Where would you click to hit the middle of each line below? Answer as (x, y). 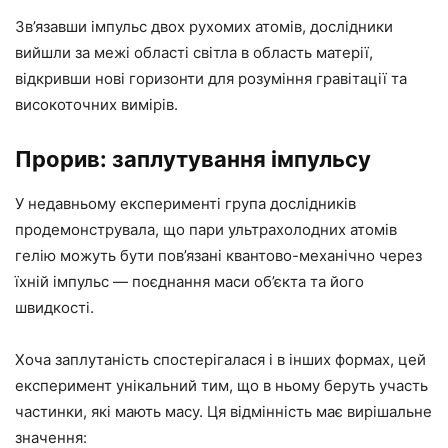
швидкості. (54, 307)
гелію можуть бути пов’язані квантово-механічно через (218, 255)
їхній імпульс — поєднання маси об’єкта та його (189, 281)
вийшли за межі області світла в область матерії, (194, 52)
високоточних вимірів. (96, 104)
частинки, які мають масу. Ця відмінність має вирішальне (223, 411)
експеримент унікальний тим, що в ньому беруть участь (221, 385)
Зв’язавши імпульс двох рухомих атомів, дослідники (204, 26)
